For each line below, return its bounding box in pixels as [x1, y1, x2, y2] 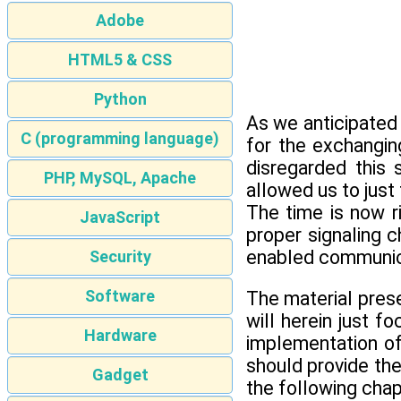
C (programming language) [21, 129, 219, 149]
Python [93, 90, 147, 109]
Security [89, 247, 151, 267]
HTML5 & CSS [68, 50, 172, 70]
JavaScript [80, 208, 160, 227]
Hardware [83, 326, 157, 346]
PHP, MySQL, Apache [44, 168, 196, 188]
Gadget [91, 365, 149, 385]
